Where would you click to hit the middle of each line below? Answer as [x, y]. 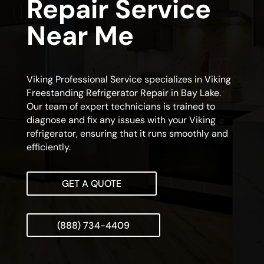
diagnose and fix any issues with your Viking [121, 120]
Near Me [80, 36]
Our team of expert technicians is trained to [121, 107]
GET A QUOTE [91, 184]
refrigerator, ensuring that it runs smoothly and [127, 134]
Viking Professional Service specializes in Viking [128, 80]
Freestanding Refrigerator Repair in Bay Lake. [123, 93]
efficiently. [48, 147]
